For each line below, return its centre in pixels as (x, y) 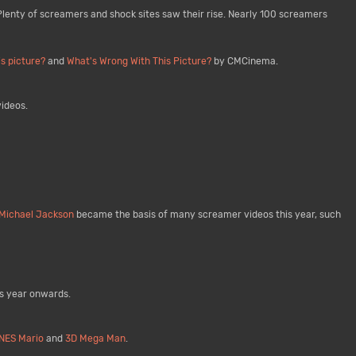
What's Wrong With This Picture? (139, 62)
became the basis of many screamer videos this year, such (207, 215)
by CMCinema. (244, 62)
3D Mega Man (95, 339)
